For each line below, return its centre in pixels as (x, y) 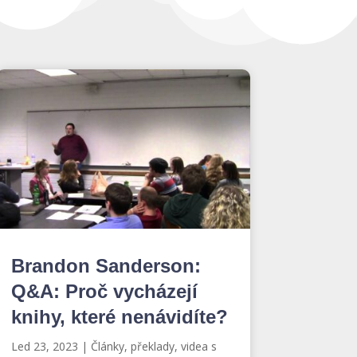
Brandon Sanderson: (106, 265)
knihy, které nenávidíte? (119, 316)
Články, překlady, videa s (153, 346)
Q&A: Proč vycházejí (104, 291)
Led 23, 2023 (44, 346)
